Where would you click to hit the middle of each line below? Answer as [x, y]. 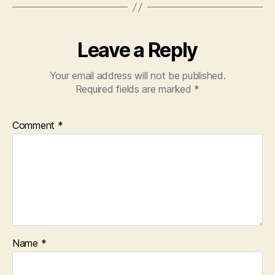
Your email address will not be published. [137, 76]
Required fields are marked [135, 89]
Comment [35, 126]
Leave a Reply [137, 50]
